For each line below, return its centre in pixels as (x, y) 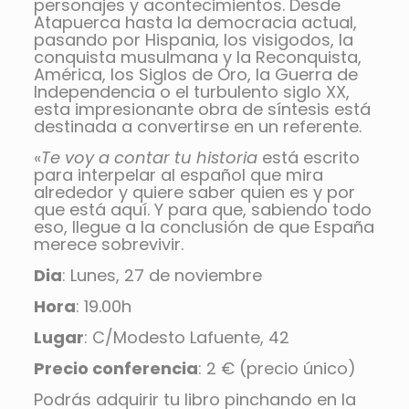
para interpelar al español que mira (178, 175)
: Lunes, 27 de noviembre (162, 276)
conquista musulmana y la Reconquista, (197, 58)
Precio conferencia (115, 369)
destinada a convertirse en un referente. (197, 127)
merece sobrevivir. (108, 245)
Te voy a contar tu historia (149, 158)
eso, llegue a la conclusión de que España (204, 227)
